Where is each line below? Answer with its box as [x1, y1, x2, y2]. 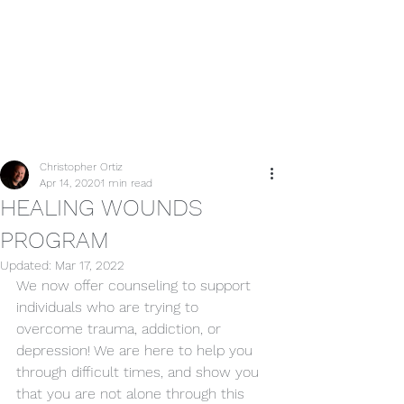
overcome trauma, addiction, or [16, 319, 225, 337]
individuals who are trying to [16, 298, 203, 316]
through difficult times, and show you [16, 363, 263, 381]
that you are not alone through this [16, 384, 249, 402]
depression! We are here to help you [16, 341, 257, 359]
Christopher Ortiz [40, 160, 123, 173]
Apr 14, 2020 [40, 176, 100, 189]
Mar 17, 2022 [55, 257, 124, 272]
